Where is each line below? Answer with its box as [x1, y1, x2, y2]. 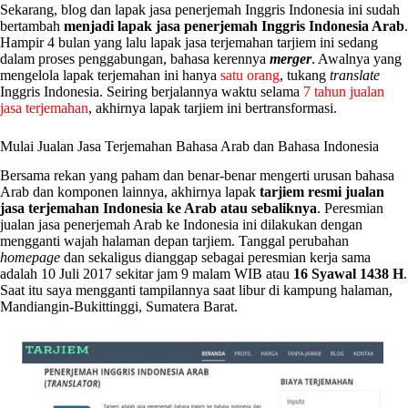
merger [270, 50, 311, 66]
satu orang [220, 66, 280, 83]
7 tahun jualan [303, 83, 384, 99]
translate [330, 66, 380, 83]
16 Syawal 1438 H [293, 266, 403, 282]
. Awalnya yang [311, 50, 402, 66]
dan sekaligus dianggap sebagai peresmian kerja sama [60, 250, 371, 266]
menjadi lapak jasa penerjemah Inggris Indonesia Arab [64, 17, 404, 34]
